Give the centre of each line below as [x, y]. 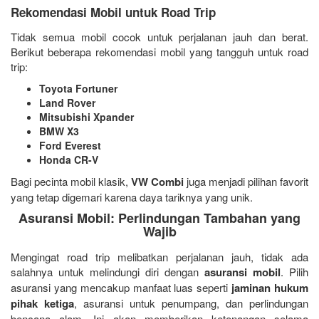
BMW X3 [59, 131]
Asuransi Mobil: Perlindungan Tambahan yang [159, 218]
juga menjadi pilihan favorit [246, 182]
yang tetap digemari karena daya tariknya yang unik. [132, 197]
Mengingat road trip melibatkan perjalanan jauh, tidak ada [159, 257]
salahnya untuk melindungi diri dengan [108, 272]
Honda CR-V [69, 160]
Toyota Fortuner [78, 89]
